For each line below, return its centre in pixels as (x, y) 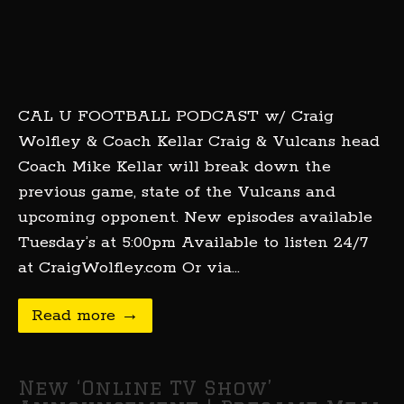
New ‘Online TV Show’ (145, 387)
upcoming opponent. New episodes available (195, 217)
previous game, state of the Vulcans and (177, 192)
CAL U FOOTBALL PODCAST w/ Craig (176, 116)
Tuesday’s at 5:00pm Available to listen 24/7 (193, 243)
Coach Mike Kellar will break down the (174, 167)
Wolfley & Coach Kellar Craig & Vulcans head (199, 142)
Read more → (85, 316)
